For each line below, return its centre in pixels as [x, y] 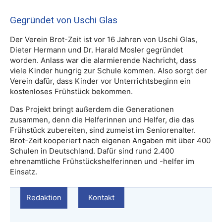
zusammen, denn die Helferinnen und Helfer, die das [102, 119]
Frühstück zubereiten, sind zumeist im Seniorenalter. [103, 130]
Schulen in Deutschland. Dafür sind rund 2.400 [92, 151]
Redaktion [44, 197]
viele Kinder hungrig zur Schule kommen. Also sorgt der [109, 70]
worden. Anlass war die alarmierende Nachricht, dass [103, 60]
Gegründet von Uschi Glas [64, 20]
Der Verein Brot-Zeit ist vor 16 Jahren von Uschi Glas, [104, 39]
